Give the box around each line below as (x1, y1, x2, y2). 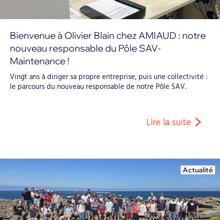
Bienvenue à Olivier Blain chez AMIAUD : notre (10, 29, 206, 41)
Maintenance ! (10, 55, 69, 67)
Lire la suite (146, 115, 192, 130)
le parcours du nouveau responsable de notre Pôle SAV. (10, 81, 186, 93)
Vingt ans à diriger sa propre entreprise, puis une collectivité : (10, 71, 208, 83)
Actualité (183, 165, 213, 174)
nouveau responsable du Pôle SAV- (10, 42, 161, 54)
